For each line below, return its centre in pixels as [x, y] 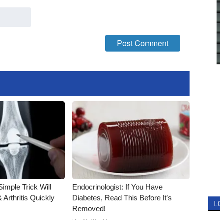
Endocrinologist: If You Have [118, 187]
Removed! [89, 208]
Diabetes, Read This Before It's [122, 198]
